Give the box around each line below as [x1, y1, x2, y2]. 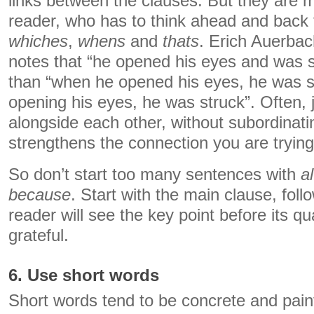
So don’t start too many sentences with [8, 165, 301, 184]
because [8, 186, 71, 204]
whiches [8, 32, 68, 50]
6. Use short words [8, 266, 159, 285]
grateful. [8, 226, 69, 245]
